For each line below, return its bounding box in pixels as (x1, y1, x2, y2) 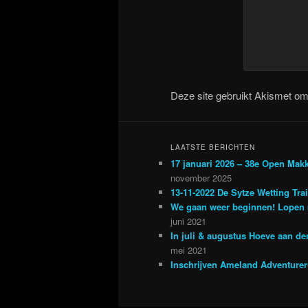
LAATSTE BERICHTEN (170, 142, 255, 152)
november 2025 (170, 170, 232, 184)
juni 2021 (170, 214, 206, 228)
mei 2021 (170, 243, 207, 256)
